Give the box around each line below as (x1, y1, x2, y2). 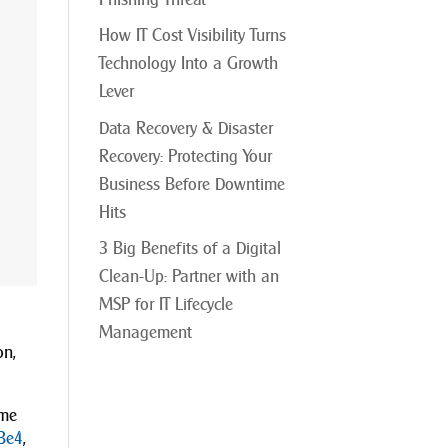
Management (98, 322, 192, 343)
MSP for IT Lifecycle (98, 294, 233, 315)
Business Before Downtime (98, 173, 285, 195)
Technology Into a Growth (98, 53, 278, 74)
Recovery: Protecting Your (98, 145, 272, 167)
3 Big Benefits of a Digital (98, 238, 281, 259)
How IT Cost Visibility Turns (98, 25, 286, 46)
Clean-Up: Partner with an (98, 266, 279, 287)
